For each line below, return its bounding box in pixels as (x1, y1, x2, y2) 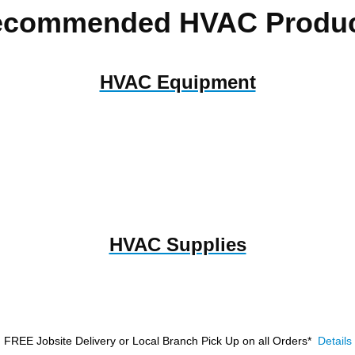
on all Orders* (242, 334, 315, 347)
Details (317, 334, 352, 347)
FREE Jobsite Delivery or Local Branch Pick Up (3, 334, 239, 347)
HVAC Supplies (109, 233, 246, 255)
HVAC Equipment (99, 71, 256, 93)
